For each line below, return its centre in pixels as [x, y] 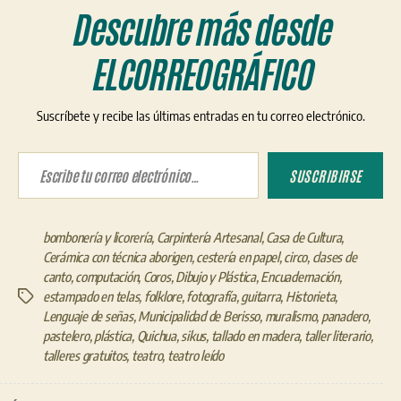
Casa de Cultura [304, 237]
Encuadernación [300, 276]
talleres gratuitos [85, 355]
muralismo [290, 316]
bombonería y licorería [98, 237]
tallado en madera [255, 335]
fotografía [211, 296]
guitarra [261, 296]
